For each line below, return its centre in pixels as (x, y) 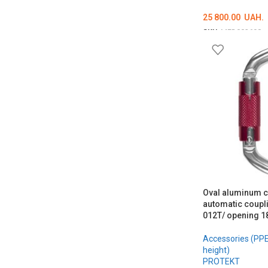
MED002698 (241, 32)
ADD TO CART (234, 48)
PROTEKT (221, 261)
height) (216, 250)
